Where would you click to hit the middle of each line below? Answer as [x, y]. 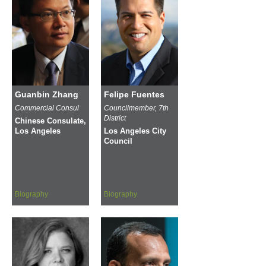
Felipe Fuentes [134, 94]
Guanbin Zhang [47, 94]
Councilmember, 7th [136, 108]
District [115, 118]
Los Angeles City [135, 131]
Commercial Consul [47, 108]
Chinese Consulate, [50, 121]
